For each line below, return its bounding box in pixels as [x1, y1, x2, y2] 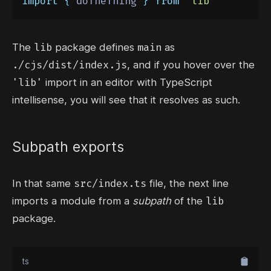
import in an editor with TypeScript [42, 76, 212, 89]
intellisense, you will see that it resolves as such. [12, 94, 240, 106]
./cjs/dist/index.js [12, 58, 127, 72]
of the [171, 195, 206, 207]
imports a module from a [12, 195, 132, 207]
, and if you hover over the [127, 59, 255, 71]
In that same [12, 177, 74, 190]
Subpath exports [12, 138, 124, 156]
